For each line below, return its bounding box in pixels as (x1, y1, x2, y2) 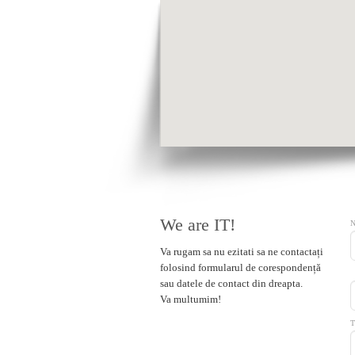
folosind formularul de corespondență (160, 261, 321, 273)
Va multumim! (160, 293, 221, 305)
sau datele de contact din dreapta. (160, 277, 303, 289)
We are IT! (160, 215, 235, 235)
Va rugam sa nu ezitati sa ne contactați (160, 246, 323, 258)
